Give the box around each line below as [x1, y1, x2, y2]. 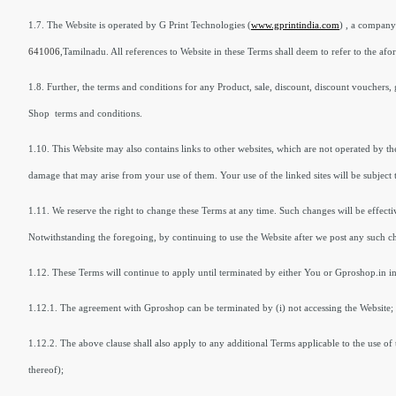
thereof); [28, 364, 66, 375]
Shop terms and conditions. [28, 108, 142, 118]
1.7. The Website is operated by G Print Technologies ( [28, 19, 251, 30]
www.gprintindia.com [251, 19, 339, 30]
